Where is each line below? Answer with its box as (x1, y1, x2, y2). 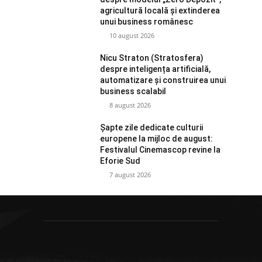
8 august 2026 (109, 100, 151, 109)
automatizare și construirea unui (100, 75, 226, 85)
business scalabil (100, 86, 167, 96)
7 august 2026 (109, 170, 151, 179)
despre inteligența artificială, (100, 64, 211, 74)
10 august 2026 (109, 30, 155, 40)
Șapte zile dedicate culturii (100, 122, 204, 132)
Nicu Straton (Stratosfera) (100, 53, 204, 63)
